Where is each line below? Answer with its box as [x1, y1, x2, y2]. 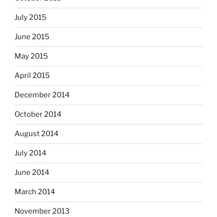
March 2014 [15, 187, 55, 197]
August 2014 [15, 129, 59, 139]
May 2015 [15, 52, 48, 61]
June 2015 [15, 32, 49, 42]
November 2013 [15, 207, 70, 216]
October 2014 [15, 110, 62, 119]
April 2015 [15, 71, 50, 80]
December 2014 [15, 91, 70, 100]
